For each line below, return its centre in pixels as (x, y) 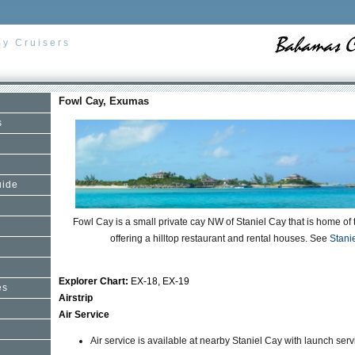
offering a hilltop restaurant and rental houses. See (220, 239)
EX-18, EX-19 (160, 281)
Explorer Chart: (95, 281)
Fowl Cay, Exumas (104, 101)
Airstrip (76, 298)
